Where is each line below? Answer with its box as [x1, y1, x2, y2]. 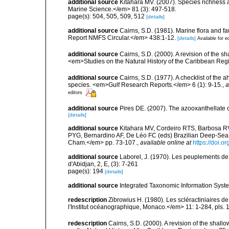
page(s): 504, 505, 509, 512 [68, 12, 146, 20]
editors [68, 90, 82, 96]
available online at [140, 139, 191, 146]
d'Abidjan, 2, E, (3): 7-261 [68, 160, 138, 168]
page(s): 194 [68, 167, 105, 175]
